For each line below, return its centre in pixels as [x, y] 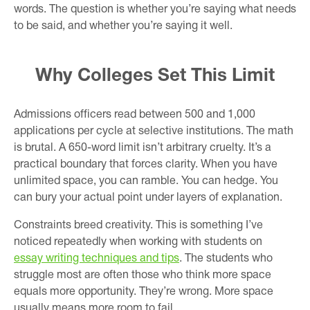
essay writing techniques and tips [97, 258]
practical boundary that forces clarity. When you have [146, 164]
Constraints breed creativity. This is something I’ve [138, 225]
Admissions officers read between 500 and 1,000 [135, 115]
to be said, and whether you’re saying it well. [123, 26]
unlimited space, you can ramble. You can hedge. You [146, 181]
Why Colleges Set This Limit [155, 76]
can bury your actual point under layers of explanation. [148, 198]
